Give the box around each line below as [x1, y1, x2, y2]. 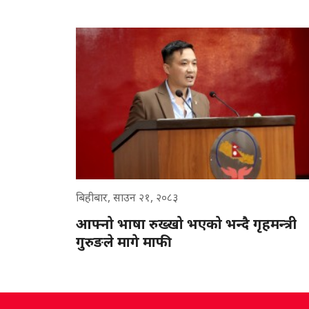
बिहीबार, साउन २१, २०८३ [76, 189, 178, 205]
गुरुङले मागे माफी [76, 232, 172, 251]
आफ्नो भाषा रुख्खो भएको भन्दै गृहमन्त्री [76, 214, 297, 233]
